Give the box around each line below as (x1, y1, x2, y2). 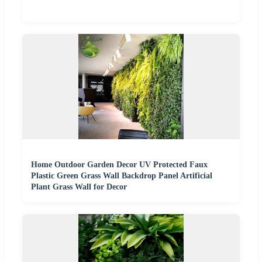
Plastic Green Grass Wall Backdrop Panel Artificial (31, 171, 212, 180)
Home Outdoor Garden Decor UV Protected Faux (31, 160, 208, 169)
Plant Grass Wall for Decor (31, 182, 127, 191)
